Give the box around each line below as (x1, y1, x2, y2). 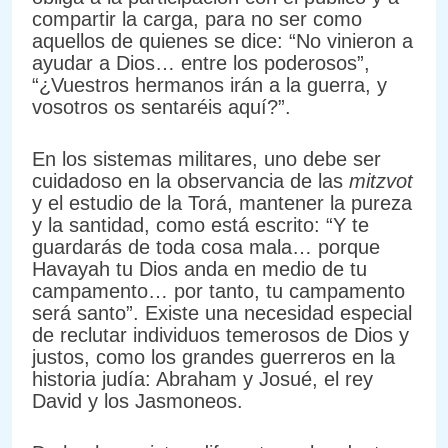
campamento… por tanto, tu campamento (32, 280, 405, 303)
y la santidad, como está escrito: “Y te (32, 214, 369, 237)
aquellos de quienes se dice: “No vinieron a (32, 30, 413, 53)
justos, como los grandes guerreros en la (32, 346, 395, 369)
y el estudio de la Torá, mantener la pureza (32, 192, 412, 215)
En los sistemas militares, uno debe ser (32, 148, 381, 171)
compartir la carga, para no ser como (32, 8, 362, 31)
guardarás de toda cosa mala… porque (32, 236, 380, 259)
